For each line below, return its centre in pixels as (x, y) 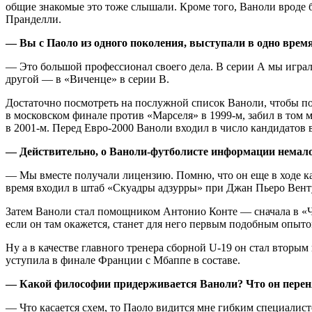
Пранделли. (33, 19)
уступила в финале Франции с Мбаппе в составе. (123, 260)
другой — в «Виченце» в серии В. (87, 79)
